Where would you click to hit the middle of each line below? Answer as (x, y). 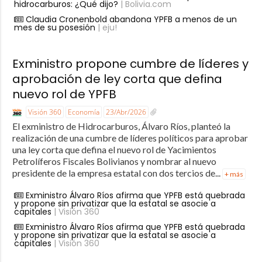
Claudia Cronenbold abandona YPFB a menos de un (131, 19)
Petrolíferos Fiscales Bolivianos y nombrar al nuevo (114, 161)
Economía (83, 112)
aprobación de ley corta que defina (117, 79)
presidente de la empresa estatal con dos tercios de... (117, 173)
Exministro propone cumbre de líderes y (130, 63)
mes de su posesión (54, 27)
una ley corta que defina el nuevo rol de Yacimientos (114, 149)
